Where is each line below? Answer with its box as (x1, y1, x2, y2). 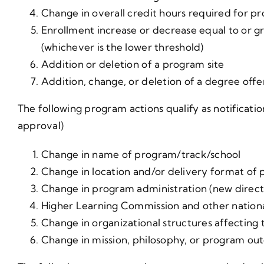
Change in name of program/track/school (41, 147, 241, 160)
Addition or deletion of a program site (41, 57, 225, 70)
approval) (17, 118, 64, 131)
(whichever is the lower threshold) (41, 40, 204, 53)
